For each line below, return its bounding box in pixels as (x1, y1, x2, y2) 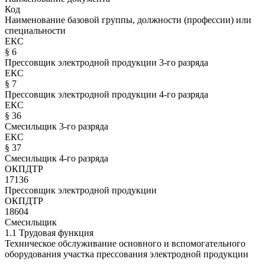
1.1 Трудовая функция (5, 228, 93, 238)
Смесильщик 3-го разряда (5, 121, 108, 132)
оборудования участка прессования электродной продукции (5, 249, 248, 260)
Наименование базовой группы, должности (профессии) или (5, 15, 251, 25)
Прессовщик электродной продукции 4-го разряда (5, 89, 208, 100)
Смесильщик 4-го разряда (5, 153, 108, 164)
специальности (5, 25, 66, 36)
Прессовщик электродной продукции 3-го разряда (5, 57, 208, 68)
